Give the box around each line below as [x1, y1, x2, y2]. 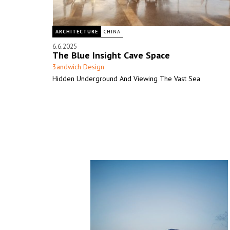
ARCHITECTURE [55, 28, 98, 35]
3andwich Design [52, 62, 104, 71]
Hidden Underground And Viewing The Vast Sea [52, 74, 200, 83]
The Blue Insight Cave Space [52, 49, 170, 61]
